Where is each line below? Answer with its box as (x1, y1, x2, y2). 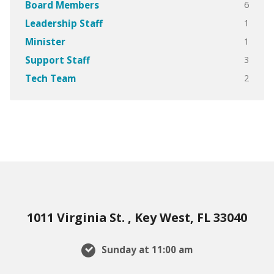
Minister (24, 35, 65, 48)
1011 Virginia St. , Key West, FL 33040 (27, 209, 247, 226)
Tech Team (24, 72, 76, 85)
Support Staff (24, 54, 90, 67)
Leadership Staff (24, 17, 103, 30)
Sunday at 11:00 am (99, 243, 193, 256)
